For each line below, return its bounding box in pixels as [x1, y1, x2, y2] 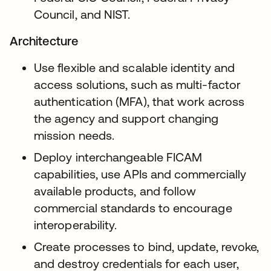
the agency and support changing [34, 111, 219, 125]
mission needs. [34, 128, 115, 142]
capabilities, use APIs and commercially [34, 167, 247, 181]
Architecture [10, 34, 78, 48]
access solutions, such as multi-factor [34, 77, 241, 91]
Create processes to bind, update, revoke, [34, 240, 260, 253]
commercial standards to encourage [34, 201, 232, 215]
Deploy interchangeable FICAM [34, 150, 203, 164]
